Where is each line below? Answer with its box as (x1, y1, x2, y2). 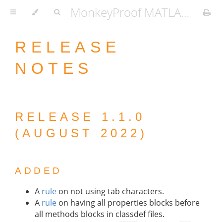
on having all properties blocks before (56, 197, 200, 208)
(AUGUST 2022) (15, 126, 148, 140)
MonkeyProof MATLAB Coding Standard (181, 4, 189, 20)
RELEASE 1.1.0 (15, 110, 146, 124)
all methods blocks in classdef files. (35, 208, 165, 220)
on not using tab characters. (56, 185, 164, 197)
